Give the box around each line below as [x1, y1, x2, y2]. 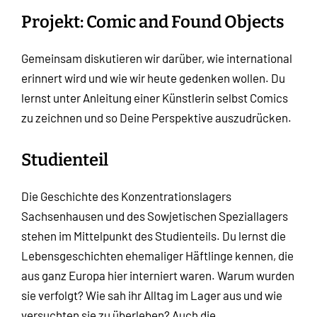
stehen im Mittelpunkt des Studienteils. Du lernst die [21, 229, 286, 243]
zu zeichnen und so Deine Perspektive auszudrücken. [21, 110, 292, 125]
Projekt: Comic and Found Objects [21, 12, 284, 33]
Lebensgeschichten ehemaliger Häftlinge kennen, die [21, 248, 294, 263]
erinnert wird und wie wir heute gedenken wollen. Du [21, 71, 285, 86]
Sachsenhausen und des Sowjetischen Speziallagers [21, 209, 288, 224]
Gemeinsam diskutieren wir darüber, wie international [21, 51, 292, 66]
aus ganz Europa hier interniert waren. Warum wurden [21, 268, 294, 283]
